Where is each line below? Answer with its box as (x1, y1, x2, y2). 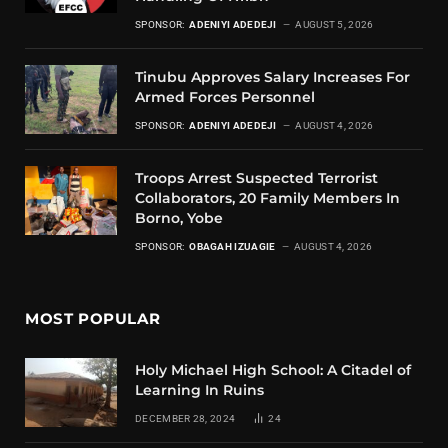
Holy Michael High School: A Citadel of (135, 361, 411, 380)
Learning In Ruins (135, 381, 264, 400)
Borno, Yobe (135, 209, 223, 228)
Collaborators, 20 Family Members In (135, 189, 400, 208)
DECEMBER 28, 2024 (135, 413, 236, 425)
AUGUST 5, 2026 (295, 19, 374, 31)
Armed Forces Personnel (135, 88, 315, 107)
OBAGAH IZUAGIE (189, 241, 278, 253)
